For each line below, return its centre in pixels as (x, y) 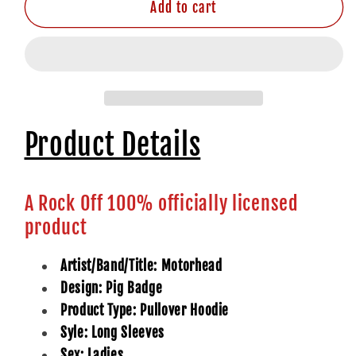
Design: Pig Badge (112, 288)
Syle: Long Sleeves (112, 333)
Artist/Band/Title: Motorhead (141, 266)
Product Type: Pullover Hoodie (145, 311)
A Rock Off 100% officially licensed (161, 204)
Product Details (112, 145)
